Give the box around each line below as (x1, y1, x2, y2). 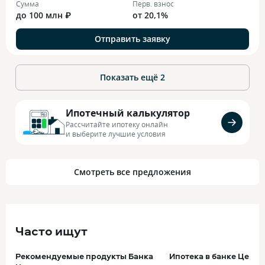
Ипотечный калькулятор (66, 106, 190, 119)
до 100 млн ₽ (16, 9, 71, 21)
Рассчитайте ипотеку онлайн (66, 119, 168, 129)
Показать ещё (100, 72, 160, 83)
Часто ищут (15, 222, 88, 239)
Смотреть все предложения (74, 166, 191, 177)
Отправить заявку (95, 33, 170, 44)
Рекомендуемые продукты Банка (15, 250, 153, 261)
